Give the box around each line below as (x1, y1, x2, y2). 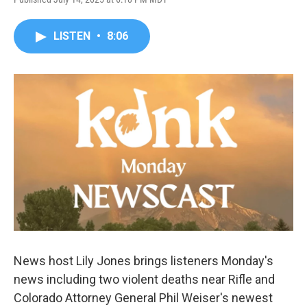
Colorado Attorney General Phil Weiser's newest (14, 291, 273, 306)
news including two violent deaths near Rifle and (14, 272, 275, 287)
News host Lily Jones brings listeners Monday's (14, 254, 273, 269)
